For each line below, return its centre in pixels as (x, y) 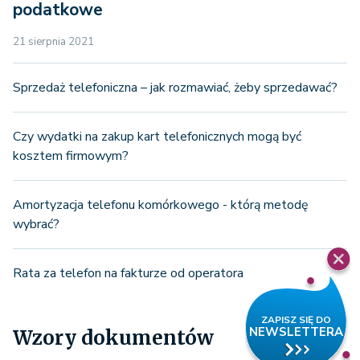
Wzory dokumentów (113, 337)
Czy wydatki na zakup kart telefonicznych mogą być (157, 136)
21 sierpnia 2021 (53, 41)
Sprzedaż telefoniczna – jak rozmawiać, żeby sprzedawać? (175, 87)
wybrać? (36, 224)
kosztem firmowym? (71, 155)
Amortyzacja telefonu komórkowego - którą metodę (161, 205)
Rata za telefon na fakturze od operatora (128, 273)
